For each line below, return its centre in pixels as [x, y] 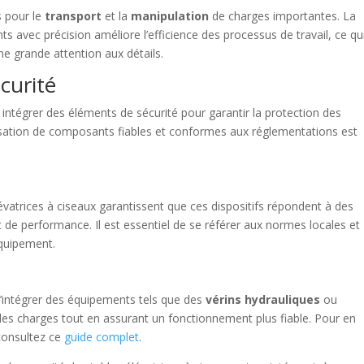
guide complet [102, 337]
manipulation [170, 16]
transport [74, 16]
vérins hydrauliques [263, 299]
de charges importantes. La [283, 16]
